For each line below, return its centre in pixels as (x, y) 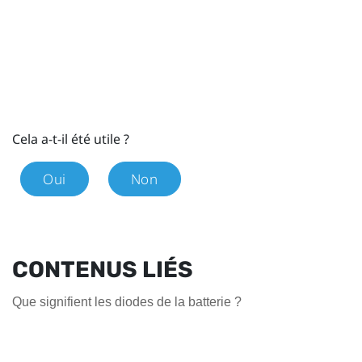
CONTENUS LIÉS (103, 270)
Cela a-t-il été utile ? (71, 139)
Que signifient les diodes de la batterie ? (127, 302)
